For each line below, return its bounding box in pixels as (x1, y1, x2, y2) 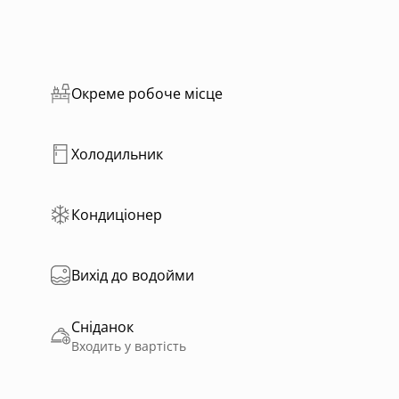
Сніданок (71, 317, 134, 338)
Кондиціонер (71, 205, 162, 225)
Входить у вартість (71, 338, 186, 355)
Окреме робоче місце (71, 84, 223, 104)
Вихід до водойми (71, 265, 194, 286)
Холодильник (71, 144, 163, 165)
